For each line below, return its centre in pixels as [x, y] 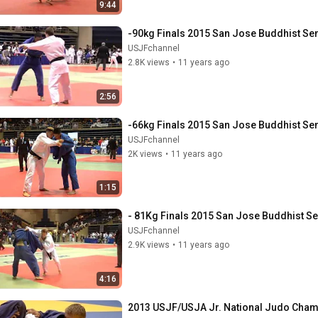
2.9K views [149, 245]
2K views [145, 154]
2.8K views [149, 62]
